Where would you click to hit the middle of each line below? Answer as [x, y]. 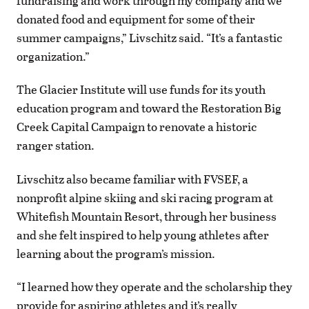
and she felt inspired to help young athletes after [143, 235]
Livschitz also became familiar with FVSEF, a [132, 179]
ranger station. [56, 146]
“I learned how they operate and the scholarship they [154, 286]
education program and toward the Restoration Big [149, 108]
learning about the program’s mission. [116, 253]
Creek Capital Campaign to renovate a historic [137, 127]
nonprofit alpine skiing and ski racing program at [145, 197]
